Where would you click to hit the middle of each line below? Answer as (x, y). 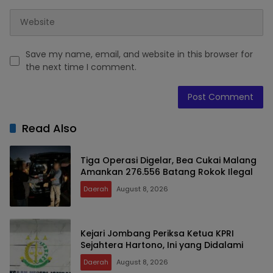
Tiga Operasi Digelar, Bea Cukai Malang (168, 160)
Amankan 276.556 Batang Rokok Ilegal (167, 172)
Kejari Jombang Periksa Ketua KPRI (157, 233)
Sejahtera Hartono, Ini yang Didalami (162, 245)
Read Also (49, 128)
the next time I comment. (81, 67)
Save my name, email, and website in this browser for (139, 54)
